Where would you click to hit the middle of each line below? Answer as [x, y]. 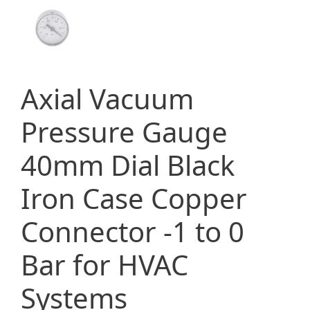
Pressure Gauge [124, 132]
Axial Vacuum [107, 99]
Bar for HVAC [104, 265]
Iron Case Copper [134, 198]
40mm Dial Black [128, 165]
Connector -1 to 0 [133, 231]
